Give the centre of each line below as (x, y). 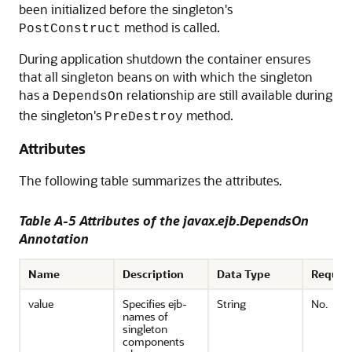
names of (145, 316)
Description (153, 274)
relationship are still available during (228, 95)
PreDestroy (144, 117)
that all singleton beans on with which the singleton (166, 77)
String (231, 304)
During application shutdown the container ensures (165, 59)
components (154, 341)
